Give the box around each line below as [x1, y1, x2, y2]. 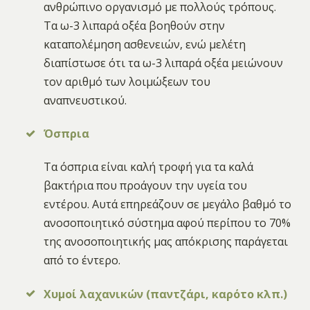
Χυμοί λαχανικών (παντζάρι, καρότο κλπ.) [44, 286, 288, 302]
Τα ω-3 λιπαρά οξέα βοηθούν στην [44, 17, 226, 33]
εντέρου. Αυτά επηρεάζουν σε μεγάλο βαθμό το [44, 197, 292, 212]
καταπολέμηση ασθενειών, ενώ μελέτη [44, 36, 246, 52]
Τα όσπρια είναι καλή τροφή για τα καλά [44, 159, 254, 175]
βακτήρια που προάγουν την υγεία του [44, 178, 248, 194]
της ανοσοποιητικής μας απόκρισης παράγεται [44, 234, 289, 250]
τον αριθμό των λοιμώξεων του [44, 73, 211, 89]
